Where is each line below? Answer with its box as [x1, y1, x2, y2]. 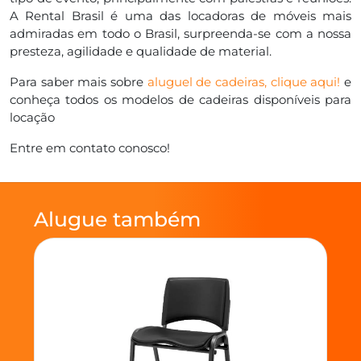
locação [10, 109, 55, 125]
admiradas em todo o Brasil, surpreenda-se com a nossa [10, 25, 351, 41]
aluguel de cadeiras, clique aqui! [147, 73, 341, 89]
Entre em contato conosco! [10, 139, 170, 156]
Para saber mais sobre [10, 73, 147, 89]
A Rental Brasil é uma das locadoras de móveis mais [10, 7, 351, 23]
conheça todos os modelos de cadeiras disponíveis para [10, 91, 351, 107]
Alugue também [34, 206, 201, 231]
